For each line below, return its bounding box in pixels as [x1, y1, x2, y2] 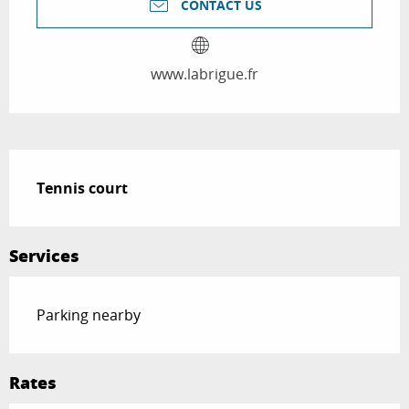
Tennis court [37, 178, 128, 199]
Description [9, 150, 119, 176]
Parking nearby [37, 305, 141, 326]
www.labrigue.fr [151, 64, 258, 85]
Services [9, 244, 79, 268]
